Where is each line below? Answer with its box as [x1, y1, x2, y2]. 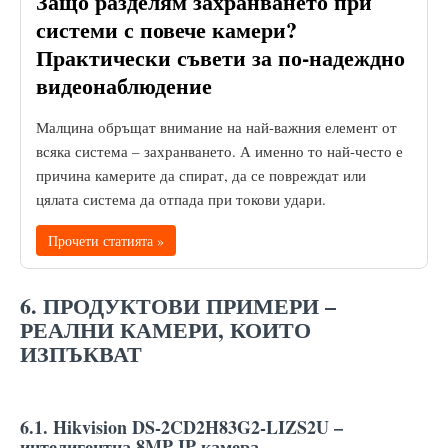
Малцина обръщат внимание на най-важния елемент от [36, 116, 397, 137]
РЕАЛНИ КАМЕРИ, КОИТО [20, 312, 311, 346]
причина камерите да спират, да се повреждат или [36, 164, 366, 185]
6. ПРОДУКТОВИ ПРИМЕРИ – [20, 288, 336, 322]
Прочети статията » [48, 230, 164, 250]
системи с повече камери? [36, 12, 297, 46]
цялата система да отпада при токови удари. [36, 188, 326, 209]
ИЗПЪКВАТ [20, 336, 142, 370]
